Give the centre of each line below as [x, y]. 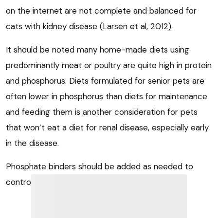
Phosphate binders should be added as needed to [100, 167]
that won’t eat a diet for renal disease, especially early [107, 128]
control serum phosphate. [54, 182]
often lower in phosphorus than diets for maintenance [107, 97]
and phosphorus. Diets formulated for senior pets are [105, 81]
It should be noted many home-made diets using [98, 50]
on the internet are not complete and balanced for [101, 11]
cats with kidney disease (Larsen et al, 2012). [89, 27]
